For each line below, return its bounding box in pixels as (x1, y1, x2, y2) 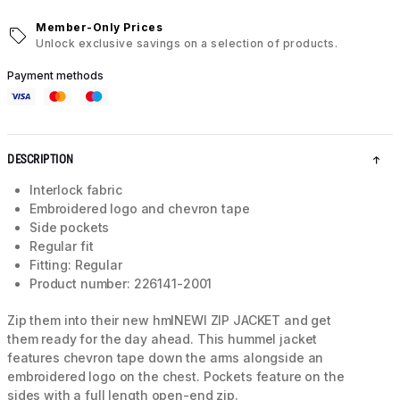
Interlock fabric (29, 182, 122, 198)
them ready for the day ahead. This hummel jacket (7, 331, 318, 347)
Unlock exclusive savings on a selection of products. (36, 37, 337, 51)
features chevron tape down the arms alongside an (7, 350, 324, 366)
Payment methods (7, 69, 104, 83)
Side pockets (29, 220, 110, 236)
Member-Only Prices (36, 21, 162, 35)
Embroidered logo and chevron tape (29, 201, 250, 217)
